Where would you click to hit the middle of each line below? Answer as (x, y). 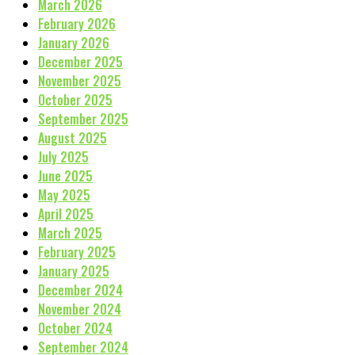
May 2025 (64, 195)
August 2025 (73, 137)
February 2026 (77, 23)
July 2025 (63, 157)
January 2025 (74, 271)
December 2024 (80, 290)
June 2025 (65, 176)
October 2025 (75, 99)
